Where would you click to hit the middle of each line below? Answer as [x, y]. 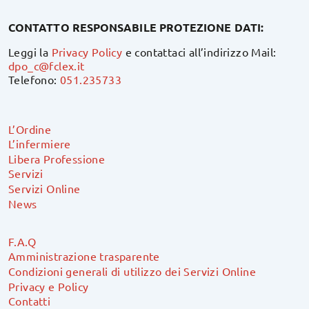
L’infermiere [40, 144]
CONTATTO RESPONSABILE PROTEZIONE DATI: [136, 28]
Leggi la [30, 52]
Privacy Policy [87, 52]
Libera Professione [57, 158]
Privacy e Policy [49, 286]
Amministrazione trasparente [84, 256]
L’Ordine [30, 129]
